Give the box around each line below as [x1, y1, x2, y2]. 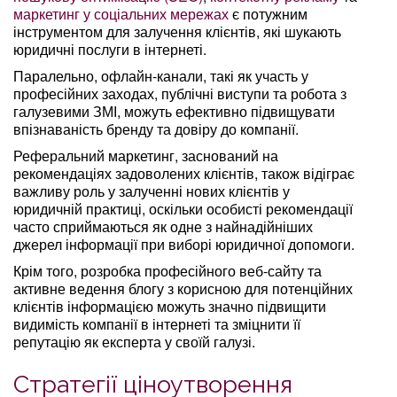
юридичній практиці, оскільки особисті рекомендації [13, 198, 353, 219]
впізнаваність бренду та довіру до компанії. [13, 118, 299, 139]
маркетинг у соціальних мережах [13, 3, 229, 24]
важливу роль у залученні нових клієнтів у [13, 180, 290, 201]
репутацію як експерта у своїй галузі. [13, 331, 255, 352]
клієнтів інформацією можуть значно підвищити [13, 295, 326, 316]
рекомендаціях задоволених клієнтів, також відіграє [13, 162, 354, 183]
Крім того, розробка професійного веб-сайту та [13, 260, 322, 281]
